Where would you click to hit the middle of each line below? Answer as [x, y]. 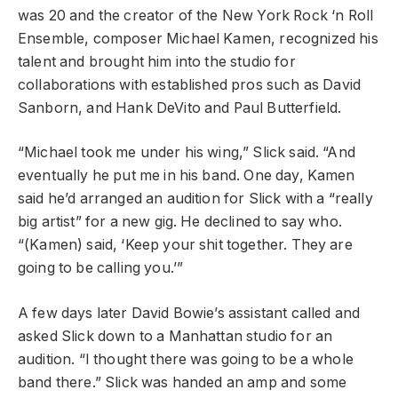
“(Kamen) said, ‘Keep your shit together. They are [185, 245]
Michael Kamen [219, 38]
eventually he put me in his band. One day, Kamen [187, 176]
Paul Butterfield [286, 107]
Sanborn [48, 107]
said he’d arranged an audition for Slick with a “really [195, 199]
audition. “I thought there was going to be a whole [186, 359]
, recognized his [325, 38]
